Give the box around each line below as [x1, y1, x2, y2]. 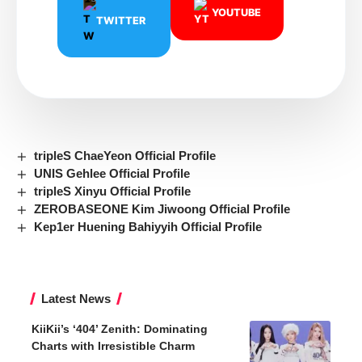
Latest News [41, 291, 111, 305]
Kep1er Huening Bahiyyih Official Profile [34, 219, 263, 234]
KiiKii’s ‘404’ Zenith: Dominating [32, 322, 208, 335]
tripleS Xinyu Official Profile [34, 183, 192, 198]
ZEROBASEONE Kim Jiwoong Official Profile [34, 201, 291, 216]
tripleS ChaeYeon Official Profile [34, 148, 217, 162]
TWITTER [95, 15, 145, 27]
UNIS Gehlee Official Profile [34, 166, 191, 180]
